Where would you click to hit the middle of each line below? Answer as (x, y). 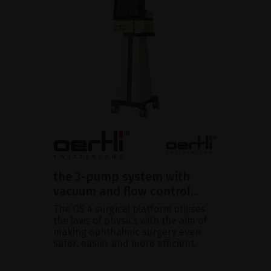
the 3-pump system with (122, 177)
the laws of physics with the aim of (130, 221)
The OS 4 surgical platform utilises (129, 209)
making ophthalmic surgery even (127, 232)
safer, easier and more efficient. (125, 244)
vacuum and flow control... (126, 191)
